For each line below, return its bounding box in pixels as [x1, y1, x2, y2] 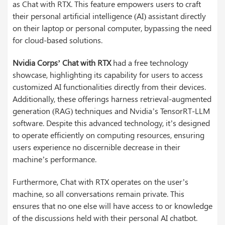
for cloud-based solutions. [13, 35, 102, 46]
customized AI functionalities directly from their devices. [13, 81, 206, 92]
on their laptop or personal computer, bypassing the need [13, 23, 211, 34]
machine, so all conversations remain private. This [13, 188, 184, 199]
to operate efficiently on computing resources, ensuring [13, 130, 204, 141]
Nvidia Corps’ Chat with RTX [13, 57, 111, 68]
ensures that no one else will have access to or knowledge [13, 200, 212, 211]
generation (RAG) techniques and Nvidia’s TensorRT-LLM [13, 105, 210, 117]
